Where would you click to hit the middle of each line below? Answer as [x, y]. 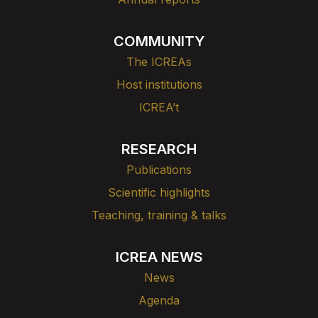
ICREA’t [159, 107]
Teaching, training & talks [159, 215]
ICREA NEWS [159, 257]
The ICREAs [159, 62]
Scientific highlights [159, 192]
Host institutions [159, 84]
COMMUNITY [159, 41]
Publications [159, 170]
